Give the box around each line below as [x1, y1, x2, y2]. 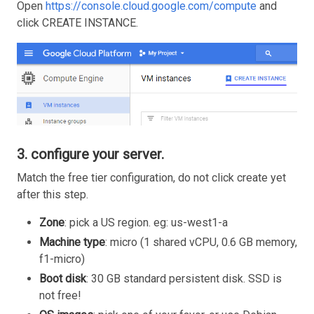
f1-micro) [39, 252, 85, 266]
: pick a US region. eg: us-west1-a [64, 216, 228, 230]
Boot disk [39, 272, 86, 286]
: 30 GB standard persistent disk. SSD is [86, 272, 282, 286]
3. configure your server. [17, 145, 164, 163]
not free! [39, 289, 81, 303]
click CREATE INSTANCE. [17, 15, 138, 29]
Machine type [39, 235, 105, 250]
